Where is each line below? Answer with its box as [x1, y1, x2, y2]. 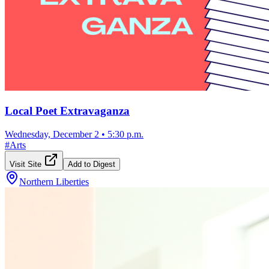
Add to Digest [68, 159, 115, 169]
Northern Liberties [19, 176, 89, 187]
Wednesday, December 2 [5, 128, 99, 139]
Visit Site [10, 159, 44, 169]
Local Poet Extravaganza [5, 104, 130, 118]
